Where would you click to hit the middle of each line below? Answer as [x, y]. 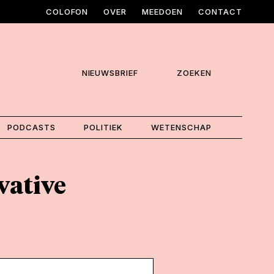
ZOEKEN [194, 73]
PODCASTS [31, 127]
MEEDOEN [163, 12]
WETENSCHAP [181, 127]
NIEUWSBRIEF [110, 73]
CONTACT [220, 12]
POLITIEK [103, 127]
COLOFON [67, 12]
